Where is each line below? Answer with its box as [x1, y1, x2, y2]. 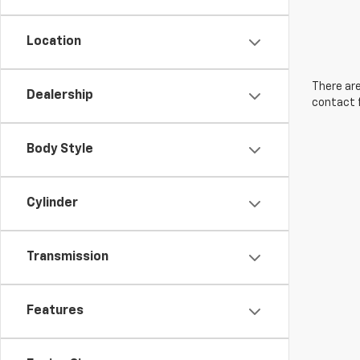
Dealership [27, 89, 93, 102]
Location [27, 35, 81, 48]
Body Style [27, 143, 93, 156]
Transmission [27, 251, 108, 264]
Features [27, 305, 84, 317]
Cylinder [27, 197, 78, 210]
